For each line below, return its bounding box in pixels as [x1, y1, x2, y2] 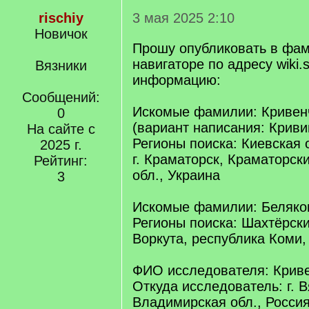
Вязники [34, 58, 87, 73]
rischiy [38, 10, 83, 26]
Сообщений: [21, 90, 100, 105]
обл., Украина [132, 168, 220, 183]
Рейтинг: [34, 153, 88, 168]
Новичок [34, 26, 88, 41]
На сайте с [26, 121, 95, 137]
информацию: [132, 72, 221, 88]
